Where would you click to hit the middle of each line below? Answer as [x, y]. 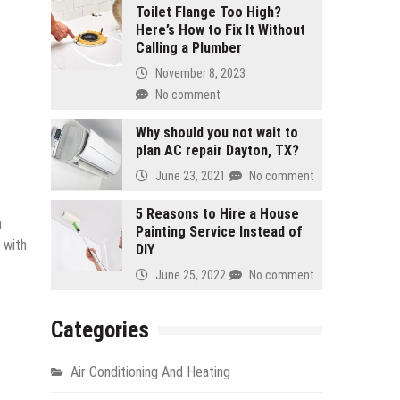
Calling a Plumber [188, 48]
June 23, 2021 [190, 175]
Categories [100, 330]
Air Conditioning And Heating [150, 372]
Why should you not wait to [217, 133]
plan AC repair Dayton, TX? [217, 151]
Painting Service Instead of [219, 232]
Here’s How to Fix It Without [220, 30]
